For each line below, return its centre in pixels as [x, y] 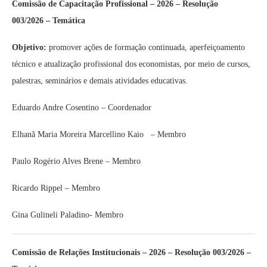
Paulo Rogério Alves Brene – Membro [76, 161]
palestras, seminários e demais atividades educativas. [100, 81]
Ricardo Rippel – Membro [56, 188]
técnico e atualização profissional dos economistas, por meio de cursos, [131, 64]
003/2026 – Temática [51, 21]
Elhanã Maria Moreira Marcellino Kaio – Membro [99, 134]
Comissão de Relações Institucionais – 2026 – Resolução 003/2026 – [131, 252]
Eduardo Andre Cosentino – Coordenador [82, 108]
